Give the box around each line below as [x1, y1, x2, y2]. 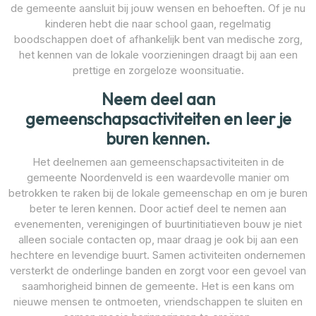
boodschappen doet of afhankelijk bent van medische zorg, [13, 32, 303, 46]
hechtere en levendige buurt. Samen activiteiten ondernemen [11, 248, 305, 262]
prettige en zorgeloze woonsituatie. [72, 63, 244, 77]
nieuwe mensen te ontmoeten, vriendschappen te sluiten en [13, 294, 303, 308]
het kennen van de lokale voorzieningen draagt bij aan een [18, 47, 298, 61]
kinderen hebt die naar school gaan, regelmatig [45, 16, 271, 30]
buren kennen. [106, 128, 210, 149]
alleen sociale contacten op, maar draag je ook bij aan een [18, 232, 298, 246]
